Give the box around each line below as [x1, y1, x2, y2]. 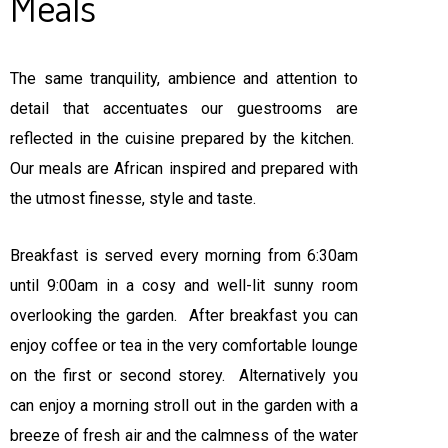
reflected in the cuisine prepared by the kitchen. [10, 128, 358, 148]
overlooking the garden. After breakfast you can [10, 305, 358, 325]
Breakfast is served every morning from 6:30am [10, 245, 358, 265]
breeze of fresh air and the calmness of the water [10, 425, 358, 445]
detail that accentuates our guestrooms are [10, 98, 358, 118]
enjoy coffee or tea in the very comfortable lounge [10, 335, 358, 355]
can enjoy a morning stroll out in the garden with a [10, 395, 358, 415]
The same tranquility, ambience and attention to [10, 68, 358, 88]
